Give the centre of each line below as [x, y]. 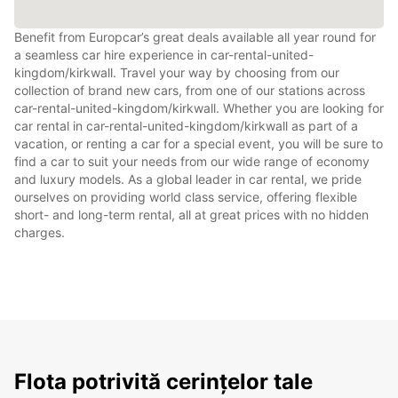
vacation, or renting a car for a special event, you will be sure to [199, 143]
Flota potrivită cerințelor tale [163, 381]
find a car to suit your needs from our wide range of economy [192, 161]
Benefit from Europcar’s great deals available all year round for [195, 36]
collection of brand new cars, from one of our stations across [190, 90]
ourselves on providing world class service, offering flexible [186, 196]
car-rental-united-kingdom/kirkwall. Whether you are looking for [199, 107]
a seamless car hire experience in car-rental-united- [164, 54]
